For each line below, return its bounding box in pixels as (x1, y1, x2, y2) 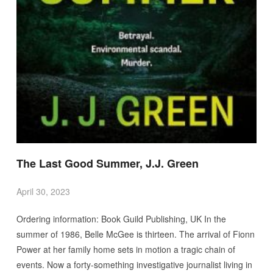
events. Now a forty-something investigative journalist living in (16, 258, 252, 271)
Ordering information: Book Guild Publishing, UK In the (16, 212, 226, 225)
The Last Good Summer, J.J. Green (16, 155, 199, 171)
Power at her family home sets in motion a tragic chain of (16, 243, 235, 255)
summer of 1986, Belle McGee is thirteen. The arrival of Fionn (16, 227, 255, 240)
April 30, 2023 (16, 185, 70, 197)
